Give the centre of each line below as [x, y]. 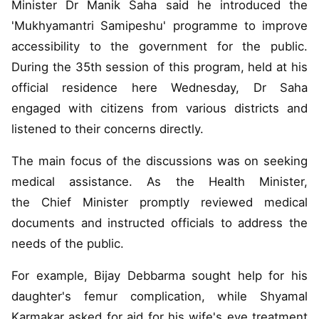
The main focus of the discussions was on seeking [159, 161]
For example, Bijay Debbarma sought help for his [159, 276]
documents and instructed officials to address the [159, 223]
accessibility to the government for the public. [159, 47]
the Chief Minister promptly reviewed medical [159, 203]
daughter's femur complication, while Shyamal [159, 297]
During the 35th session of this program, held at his [159, 67]
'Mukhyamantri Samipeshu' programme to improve [159, 26]
